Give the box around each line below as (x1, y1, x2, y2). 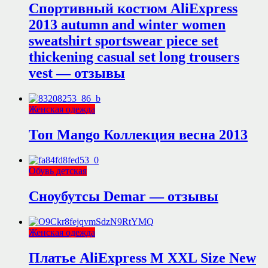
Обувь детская (29, 165, 87, 176)
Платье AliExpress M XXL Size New (29, 249, 256, 266)
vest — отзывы (29, 65, 125, 81)
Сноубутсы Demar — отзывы (29, 188, 218, 204)
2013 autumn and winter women (29, 17, 226, 33)
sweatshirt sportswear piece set (29, 33, 218, 49)
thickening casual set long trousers (29, 49, 239, 65)
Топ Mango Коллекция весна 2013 (29, 127, 248, 143)
